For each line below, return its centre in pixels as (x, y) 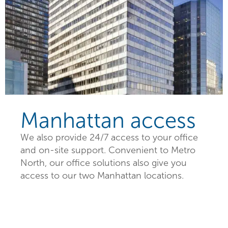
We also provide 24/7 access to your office (109, 138)
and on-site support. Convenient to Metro (108, 150)
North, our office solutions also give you (104, 163)
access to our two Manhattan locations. (102, 176)
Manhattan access (108, 121)
